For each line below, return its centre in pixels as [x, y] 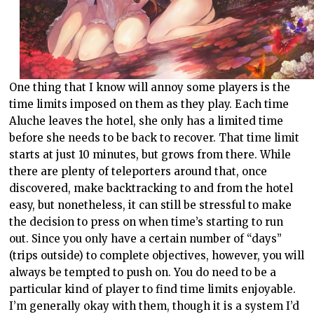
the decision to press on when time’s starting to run [146, 222]
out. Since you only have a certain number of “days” [146, 239]
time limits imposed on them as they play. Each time [149, 104]
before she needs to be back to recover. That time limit [155, 138]
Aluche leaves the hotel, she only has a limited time [146, 121]
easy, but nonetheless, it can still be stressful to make [151, 205]
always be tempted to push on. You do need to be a [143, 273]
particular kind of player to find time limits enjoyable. [153, 289]
